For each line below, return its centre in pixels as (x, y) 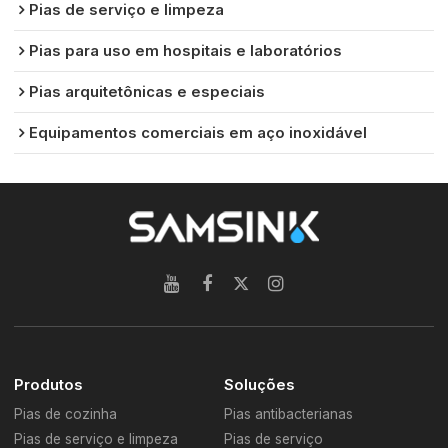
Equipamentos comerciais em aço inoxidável (198, 132)
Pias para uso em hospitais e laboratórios (186, 50)
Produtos (49, 384)
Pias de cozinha (66, 413)
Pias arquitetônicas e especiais (147, 91)
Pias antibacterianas (288, 413)
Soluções (259, 384)
